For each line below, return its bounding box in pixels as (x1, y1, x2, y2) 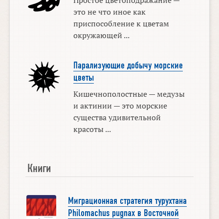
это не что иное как (73, 6, 146, 17)
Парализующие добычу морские (73, 60, 183, 71)
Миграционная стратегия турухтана (67, 195, 187, 206)
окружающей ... (73, 29, 130, 41)
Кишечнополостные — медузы (73, 88, 185, 100)
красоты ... (73, 124, 111, 135)
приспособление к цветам (73, 18, 169, 29)
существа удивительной (73, 112, 161, 123)
